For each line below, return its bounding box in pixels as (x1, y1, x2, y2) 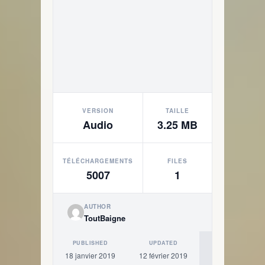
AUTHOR (84, 202, 111, 211)
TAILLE (166, 106, 189, 115)
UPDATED (148, 239, 178, 247)
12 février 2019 (139, 250, 188, 260)
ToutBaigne (84, 212, 125, 224)
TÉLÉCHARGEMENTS (63, 157, 133, 165)
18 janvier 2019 (65, 250, 115, 260)
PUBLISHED (72, 239, 108, 247)
